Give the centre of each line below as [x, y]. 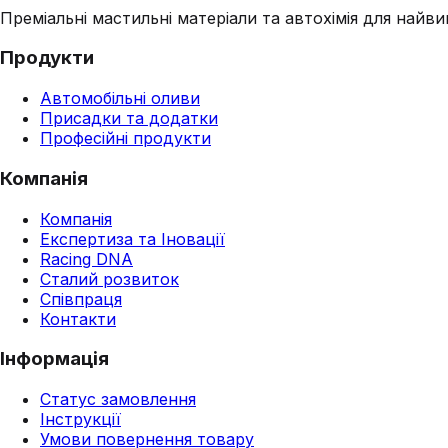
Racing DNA [86, 258]
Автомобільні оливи [120, 98]
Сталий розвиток [109, 278]
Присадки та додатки [129, 118]
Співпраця [81, 298]
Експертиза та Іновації [132, 238]
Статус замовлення [118, 399]
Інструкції [80, 419]
